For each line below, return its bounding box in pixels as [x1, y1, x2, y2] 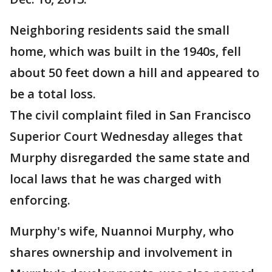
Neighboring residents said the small [10, 22, 229, 39]
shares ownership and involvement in [10, 244, 233, 261]
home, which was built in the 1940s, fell [10, 43, 241, 60]
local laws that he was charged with [10, 171, 222, 188]
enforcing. [10, 192, 70, 209]
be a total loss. [10, 86, 96, 103]
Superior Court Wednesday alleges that [10, 128, 243, 145]
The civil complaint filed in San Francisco [10, 107, 251, 124]
